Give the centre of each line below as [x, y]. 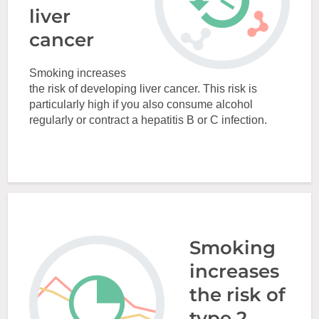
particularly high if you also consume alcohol [141, 104]
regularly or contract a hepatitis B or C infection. [148, 120]
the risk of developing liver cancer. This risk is [143, 89]
